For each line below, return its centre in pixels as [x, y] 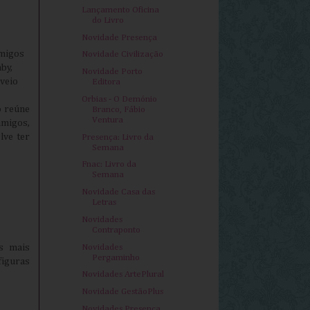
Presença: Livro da [118, 137]
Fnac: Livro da [109, 165]
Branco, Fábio [119, 109]
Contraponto [117, 230]
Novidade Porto [112, 72]
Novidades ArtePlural [123, 275]
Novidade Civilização [123, 55]
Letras [104, 203]
